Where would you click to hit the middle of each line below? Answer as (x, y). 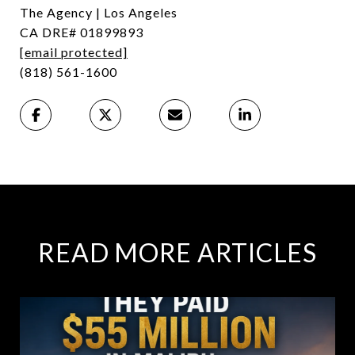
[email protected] (74, 52)
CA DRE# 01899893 (82, 32)
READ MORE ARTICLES (177, 252)
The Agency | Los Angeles (99, 12)
